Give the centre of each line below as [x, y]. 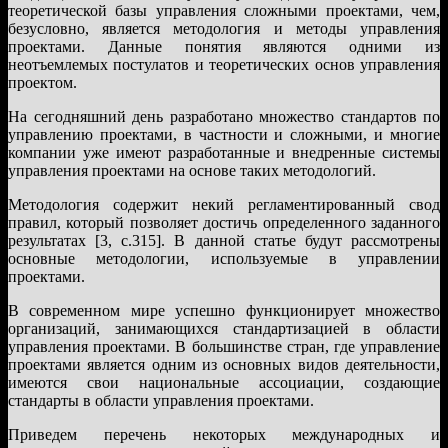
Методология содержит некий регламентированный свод [224, 204]
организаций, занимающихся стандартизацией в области [224, 328]
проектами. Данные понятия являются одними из [224, 46]
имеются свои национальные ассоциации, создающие [224, 382]
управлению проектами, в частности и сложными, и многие [224, 134]
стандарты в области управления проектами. [161, 400]
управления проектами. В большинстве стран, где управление [224, 346]
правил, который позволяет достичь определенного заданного [224, 222]
